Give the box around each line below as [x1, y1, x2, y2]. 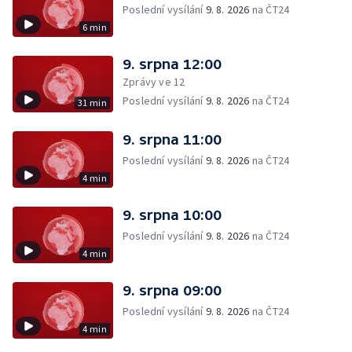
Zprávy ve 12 [123, 75, 185, 89]
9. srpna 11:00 [123, 131, 222, 148]
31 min [77, 97, 107, 108]
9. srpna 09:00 [123, 282, 222, 299]
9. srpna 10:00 [123, 207, 222, 223]
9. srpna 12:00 [123, 56, 222, 72]
